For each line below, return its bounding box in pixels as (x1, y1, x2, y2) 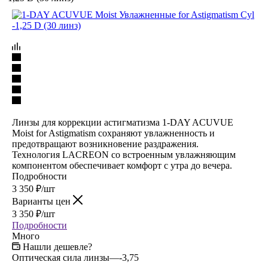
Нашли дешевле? (23, 241, 92, 252)
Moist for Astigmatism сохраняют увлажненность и (12, 127, 215, 138)
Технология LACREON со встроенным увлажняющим (12, 149, 236, 160)
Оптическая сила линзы (12, 252, 109, 263)
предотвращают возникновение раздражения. (12, 138, 199, 149)
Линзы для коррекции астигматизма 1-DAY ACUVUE (12, 117, 233, 127)
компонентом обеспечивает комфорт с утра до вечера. (12, 160, 232, 170)
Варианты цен (12, 196, 73, 206)
